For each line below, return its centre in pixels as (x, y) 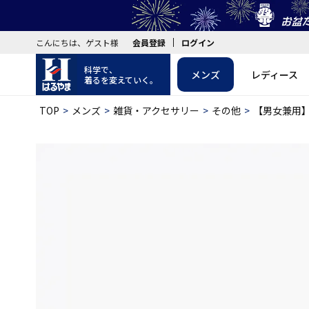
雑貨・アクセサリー (156, 110)
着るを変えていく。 (121, 80)
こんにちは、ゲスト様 (77, 42)
